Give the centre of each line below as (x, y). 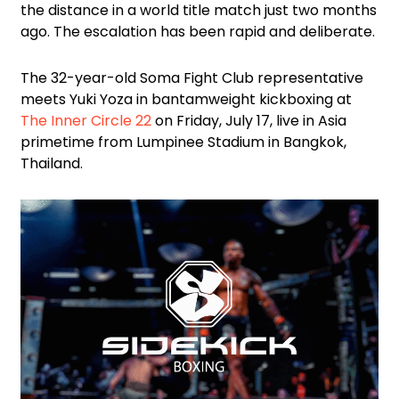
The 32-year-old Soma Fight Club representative (192, 78)
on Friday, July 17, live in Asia (249, 121)
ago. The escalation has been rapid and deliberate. (198, 32)
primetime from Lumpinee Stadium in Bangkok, (183, 142)
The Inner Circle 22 (86, 121)
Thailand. (52, 164)
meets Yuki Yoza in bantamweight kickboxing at (186, 100)
